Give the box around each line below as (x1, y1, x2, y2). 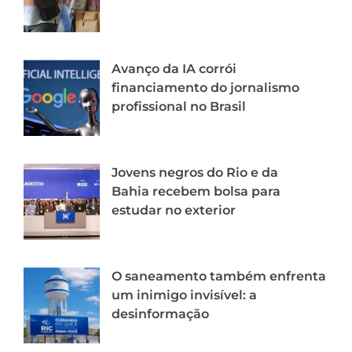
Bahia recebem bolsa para (112, 184, 280, 200)
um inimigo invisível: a (112, 288, 257, 303)
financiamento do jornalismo (112, 80, 299, 96)
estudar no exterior (112, 203, 236, 218)
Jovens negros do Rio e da (112, 165, 278, 181)
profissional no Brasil (112, 99, 246, 115)
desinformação (112, 306, 209, 322)
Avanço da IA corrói (112, 61, 236, 77)
